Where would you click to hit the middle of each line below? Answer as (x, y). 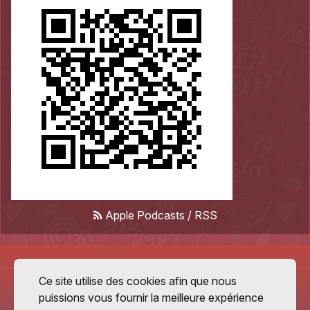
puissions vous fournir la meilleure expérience (151, 298)
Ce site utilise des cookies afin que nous (138, 281)
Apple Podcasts (145, 215)
